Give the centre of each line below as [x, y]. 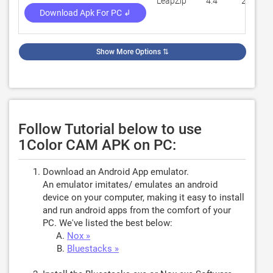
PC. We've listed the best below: [108, 223]
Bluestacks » [93, 249]
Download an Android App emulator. [116, 172]
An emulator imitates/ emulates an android [130, 185]
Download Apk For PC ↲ [85, 13]
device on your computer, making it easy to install [144, 197]
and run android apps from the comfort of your [137, 210]
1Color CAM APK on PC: [97, 145]
